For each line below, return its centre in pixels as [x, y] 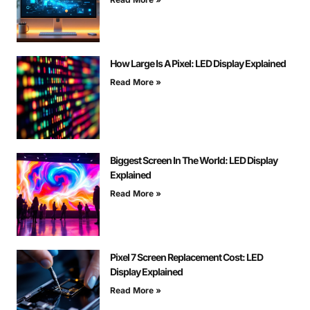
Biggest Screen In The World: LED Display [194, 161]
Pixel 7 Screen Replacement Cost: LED [186, 257]
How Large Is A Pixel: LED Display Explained [198, 64]
